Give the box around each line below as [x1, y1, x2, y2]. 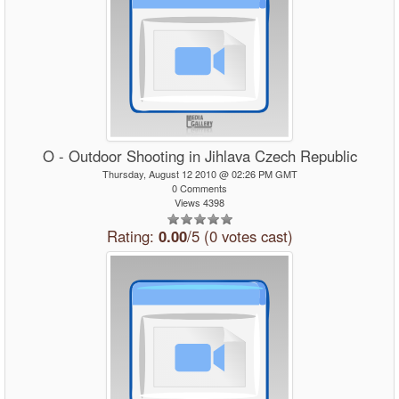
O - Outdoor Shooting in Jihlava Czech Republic [42, 145, 357, 167]
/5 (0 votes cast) [186, 225, 293, 247]
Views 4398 [175, 195, 224, 209]
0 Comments [172, 181, 227, 195]
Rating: [106, 225, 159, 247]
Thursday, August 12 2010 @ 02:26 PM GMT [102, 167, 297, 181]
